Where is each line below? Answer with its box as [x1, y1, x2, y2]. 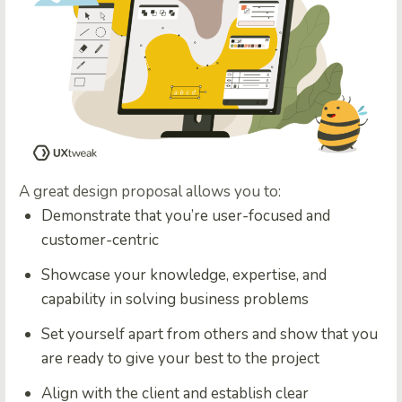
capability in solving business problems [41, 288, 309, 310]
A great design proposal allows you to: [19, 180, 281, 202]
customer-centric [41, 229, 159, 250]
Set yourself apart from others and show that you [41, 323, 378, 345]
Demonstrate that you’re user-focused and [41, 205, 330, 226]
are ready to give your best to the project [41, 347, 319, 369]
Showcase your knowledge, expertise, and [41, 264, 327, 285]
